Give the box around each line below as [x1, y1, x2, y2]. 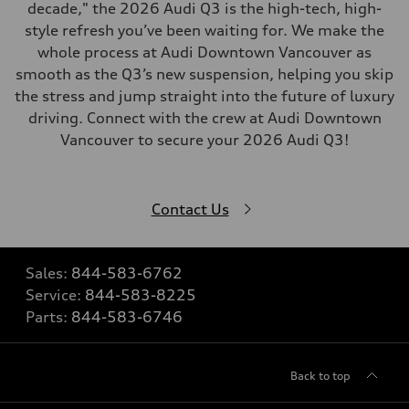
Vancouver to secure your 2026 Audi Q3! [59, 131, 350, 149]
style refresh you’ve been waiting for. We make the [25, 21, 384, 39]
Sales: [26, 264, 71, 282]
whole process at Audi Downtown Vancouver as [37, 43, 372, 61]
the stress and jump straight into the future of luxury [15, 87, 394, 105]
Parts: [26, 308, 71, 326]
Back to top [290, 369, 351, 383]
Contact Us [151, 200, 229, 218]
